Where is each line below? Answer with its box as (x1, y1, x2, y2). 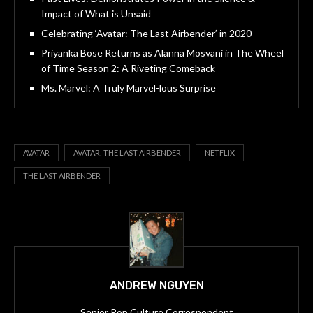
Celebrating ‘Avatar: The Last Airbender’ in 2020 (41, 27, 252, 40)
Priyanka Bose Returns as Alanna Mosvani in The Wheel (41, 47, 284, 59)
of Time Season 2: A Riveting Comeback (41, 62, 215, 75)
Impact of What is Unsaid (41, 8, 151, 20)
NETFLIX (205, 148, 235, 158)
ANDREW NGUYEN (109, 279, 204, 293)
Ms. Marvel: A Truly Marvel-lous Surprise (41, 82, 216, 94)
